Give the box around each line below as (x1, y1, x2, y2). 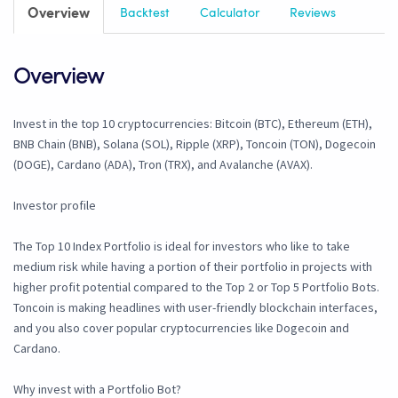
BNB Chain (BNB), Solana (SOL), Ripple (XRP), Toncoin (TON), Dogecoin (13, 136, 376, 153)
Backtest (120, 7, 170, 20)
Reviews (290, 7, 336, 20)
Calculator (200, 7, 259, 20)
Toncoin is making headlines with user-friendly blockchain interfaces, (13, 299, 378, 316)
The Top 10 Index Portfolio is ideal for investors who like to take (13, 238, 350, 255)
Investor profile (13, 197, 96, 214)
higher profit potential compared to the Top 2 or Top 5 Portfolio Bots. (13, 279, 379, 296)
